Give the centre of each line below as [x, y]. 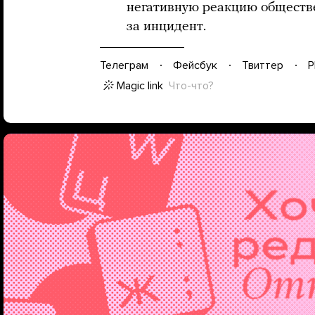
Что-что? [191, 86]
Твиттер [263, 65]
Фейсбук [195, 65]
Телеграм [124, 65]
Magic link [140, 86]
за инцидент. [168, 27]
